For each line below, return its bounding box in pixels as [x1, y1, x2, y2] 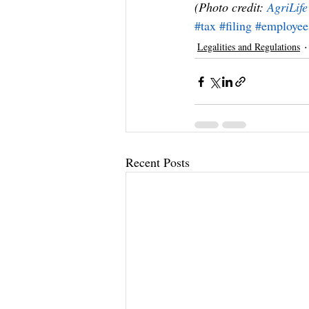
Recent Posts [126, 154, 190, 170]
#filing [219, 17, 252, 34]
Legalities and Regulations [197, 40, 300, 53]
